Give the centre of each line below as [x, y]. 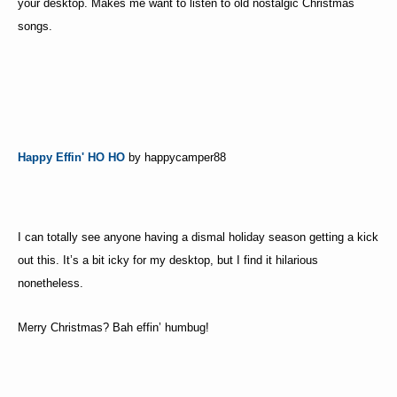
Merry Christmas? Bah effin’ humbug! [113, 328]
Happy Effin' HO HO [71, 158]
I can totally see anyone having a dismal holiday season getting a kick [198, 237]
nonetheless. [51, 284]
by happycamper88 [175, 158]
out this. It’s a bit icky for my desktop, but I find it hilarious [168, 261]
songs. [35, 27]
